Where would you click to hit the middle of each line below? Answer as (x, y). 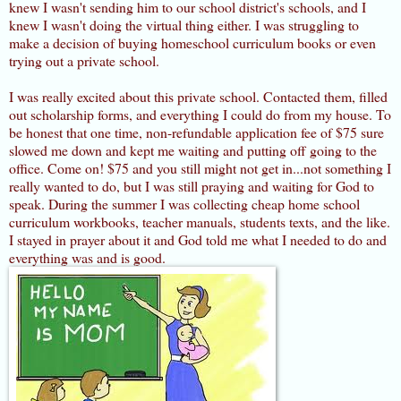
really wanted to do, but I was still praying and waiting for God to (192, 185)
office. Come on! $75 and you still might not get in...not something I (200, 167)
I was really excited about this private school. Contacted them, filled (198, 96)
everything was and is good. (87, 257)
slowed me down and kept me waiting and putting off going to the (193, 149)
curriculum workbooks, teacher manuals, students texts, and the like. (200, 221)
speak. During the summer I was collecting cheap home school (184, 203)
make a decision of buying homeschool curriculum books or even (192, 42)
